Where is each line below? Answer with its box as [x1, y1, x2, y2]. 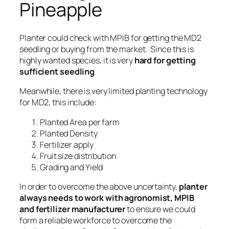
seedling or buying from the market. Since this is [19, 43, 194, 55]
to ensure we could [127, 203, 195, 215]
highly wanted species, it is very [19, 55, 134, 66]
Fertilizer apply [40, 139, 94, 150]
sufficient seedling [19, 66, 95, 78]
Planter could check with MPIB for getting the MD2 [19, 32, 202, 44]
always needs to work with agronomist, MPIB [19, 192, 194, 203]
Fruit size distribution [40, 150, 116, 162]
